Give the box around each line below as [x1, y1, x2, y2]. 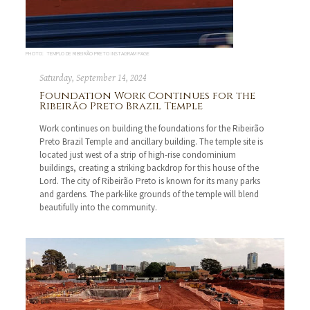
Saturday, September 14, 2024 [39, 73, 147, 84]
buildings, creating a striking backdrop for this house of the [39, 162, 259, 174]
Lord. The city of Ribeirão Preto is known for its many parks [39, 175, 261, 188]
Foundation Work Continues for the [39, 89, 256, 104]
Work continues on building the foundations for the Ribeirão [39, 122, 265, 135]
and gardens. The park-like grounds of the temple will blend [39, 188, 259, 201]
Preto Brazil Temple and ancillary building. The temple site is [39, 136, 264, 148]
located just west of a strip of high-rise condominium [39, 149, 237, 161]
